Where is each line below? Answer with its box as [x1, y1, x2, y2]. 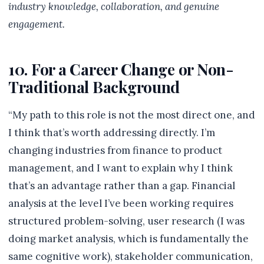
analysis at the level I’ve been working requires [8, 197, 233, 210]
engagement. [8, 18, 65, 31]
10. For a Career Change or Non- [8, 58, 234, 80]
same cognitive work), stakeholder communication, [8, 250, 253, 263]
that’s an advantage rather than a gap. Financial [8, 179, 235, 192]
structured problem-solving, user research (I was [8, 214, 245, 227]
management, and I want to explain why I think [8, 161, 233, 174]
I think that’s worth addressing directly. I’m [8, 126, 215, 139]
